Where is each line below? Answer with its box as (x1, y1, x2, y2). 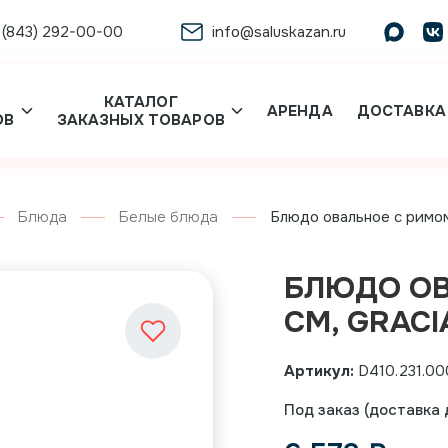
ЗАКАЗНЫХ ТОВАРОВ (56, 110, 225, 130)
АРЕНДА (266, 101, 333, 121)
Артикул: (284, 361, 354, 381)
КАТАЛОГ (103, 92, 178, 112)
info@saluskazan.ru (211, 22, 346, 42)
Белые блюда (119, 207, 219, 227)
